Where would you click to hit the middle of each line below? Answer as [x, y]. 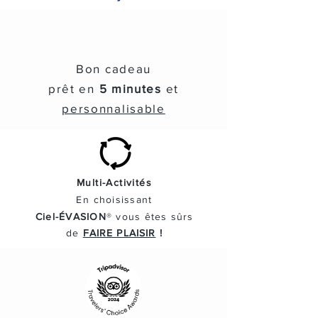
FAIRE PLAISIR [119, 232]
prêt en [73, 88]
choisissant [123, 199]
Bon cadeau [114, 68]
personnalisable [114, 108]
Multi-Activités [114, 182]
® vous [125, 216]
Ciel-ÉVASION [71, 216]
